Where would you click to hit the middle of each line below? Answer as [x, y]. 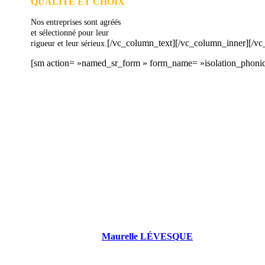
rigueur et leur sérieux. [69, 44]
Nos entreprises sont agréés [76, 22]
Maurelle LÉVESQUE [147, 237]
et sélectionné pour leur [70, 33]
